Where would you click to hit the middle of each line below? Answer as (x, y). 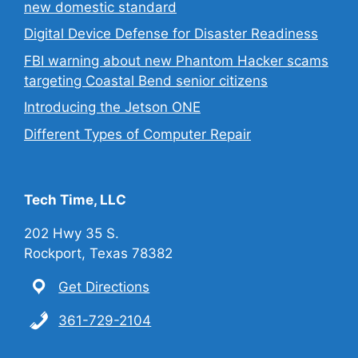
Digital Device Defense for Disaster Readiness (171, 34)
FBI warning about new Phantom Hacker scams (176, 60)
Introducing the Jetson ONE (112, 107)
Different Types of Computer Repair (137, 134)
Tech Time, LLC (75, 199)
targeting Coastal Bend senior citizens (146, 80)
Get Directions (104, 286)
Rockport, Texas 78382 (98, 253)
